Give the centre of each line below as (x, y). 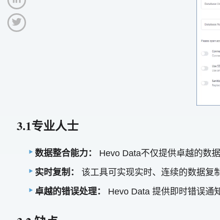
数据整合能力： (66, 153)
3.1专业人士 (47, 126)
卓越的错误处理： (70, 191)
